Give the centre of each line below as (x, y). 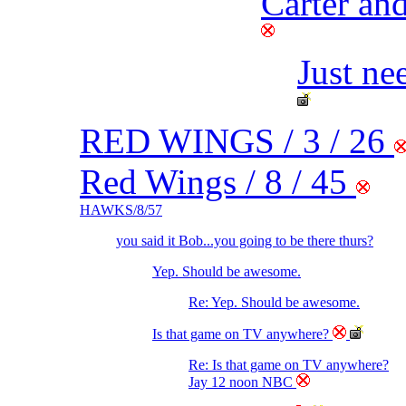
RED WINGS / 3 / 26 (237, 141)
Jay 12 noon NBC (242, 382)
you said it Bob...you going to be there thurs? (245, 241)
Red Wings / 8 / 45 (218, 182)
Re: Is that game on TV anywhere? (289, 365)
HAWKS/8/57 (121, 210)
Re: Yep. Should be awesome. (274, 303)
